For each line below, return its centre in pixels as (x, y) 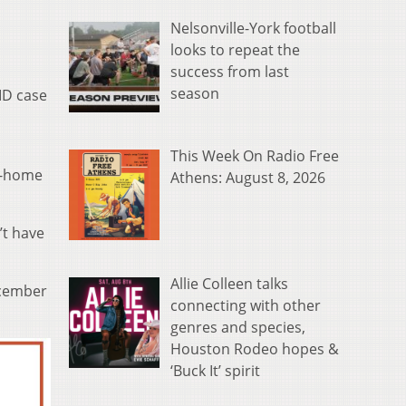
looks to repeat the (235, 50)
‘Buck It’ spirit (215, 371)
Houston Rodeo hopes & (255, 349)
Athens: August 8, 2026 (248, 178)
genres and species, (238, 328)
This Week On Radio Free (255, 156)
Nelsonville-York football (253, 29)
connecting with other (246, 306)
